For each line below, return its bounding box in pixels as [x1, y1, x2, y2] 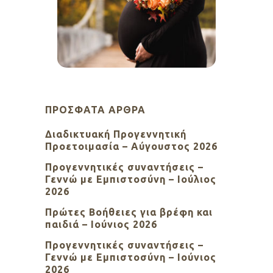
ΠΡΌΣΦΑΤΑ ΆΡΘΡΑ [45, 104, 146, 116]
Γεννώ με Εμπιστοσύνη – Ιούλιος [45, 174, 216, 185]
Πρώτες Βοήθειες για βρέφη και [45, 207, 213, 218]
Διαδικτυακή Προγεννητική [45, 129, 186, 140]
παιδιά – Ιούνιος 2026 [45, 219, 157, 230]
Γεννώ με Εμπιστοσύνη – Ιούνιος [45, 252, 216, 263]
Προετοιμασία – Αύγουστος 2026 [45, 141, 218, 152]
